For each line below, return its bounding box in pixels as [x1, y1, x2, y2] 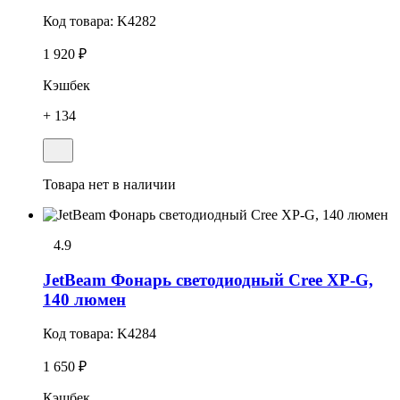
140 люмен [43, 289, 126, 309]
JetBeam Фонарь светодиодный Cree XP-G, [43, 270, 373, 289]
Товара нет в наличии [43, 177, 176, 192]
